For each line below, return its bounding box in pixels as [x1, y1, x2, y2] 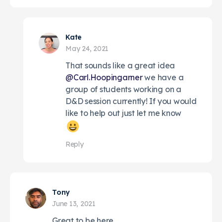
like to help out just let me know [65, 108, 182, 118]
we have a [142, 72, 184, 82]
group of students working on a [65, 84, 181, 94]
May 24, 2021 [65, 44, 109, 53]
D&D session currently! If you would [65, 96, 197, 106]
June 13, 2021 [52, 199, 96, 208]
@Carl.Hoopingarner [65, 72, 143, 82]
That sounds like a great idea [65, 60, 175, 70]
